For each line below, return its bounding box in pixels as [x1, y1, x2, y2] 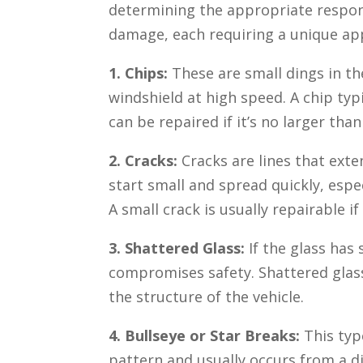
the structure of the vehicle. [109, 287, 305, 307]
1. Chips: [109, 63, 173, 83]
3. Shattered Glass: [109, 238, 250, 258]
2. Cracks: [109, 151, 178, 171]
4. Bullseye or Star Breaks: [109, 326, 305, 346]
